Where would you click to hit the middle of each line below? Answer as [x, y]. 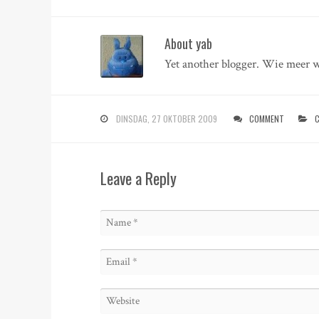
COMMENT [267, 118]
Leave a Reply [139, 178]
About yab [189, 43]
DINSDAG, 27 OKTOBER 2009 [167, 118]
